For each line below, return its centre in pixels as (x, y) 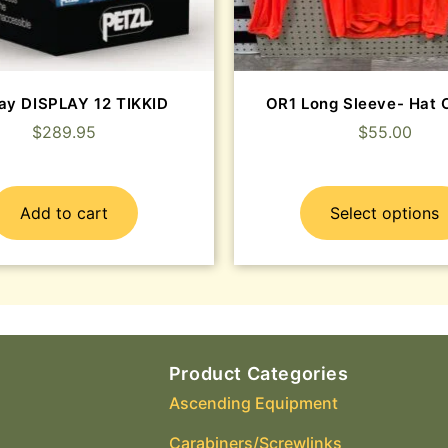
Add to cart (63, 213)
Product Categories (258, 374)
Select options (384, 213)
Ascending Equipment (253, 403)
